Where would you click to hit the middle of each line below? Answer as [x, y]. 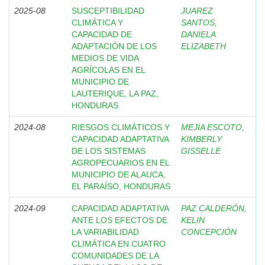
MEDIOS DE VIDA [105, 58]
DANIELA [198, 34]
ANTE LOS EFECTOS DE [119, 220]
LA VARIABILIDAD [105, 232]
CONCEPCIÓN [209, 232]
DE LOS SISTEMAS [109, 151]
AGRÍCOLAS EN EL [108, 70]
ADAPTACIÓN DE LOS [114, 46]
